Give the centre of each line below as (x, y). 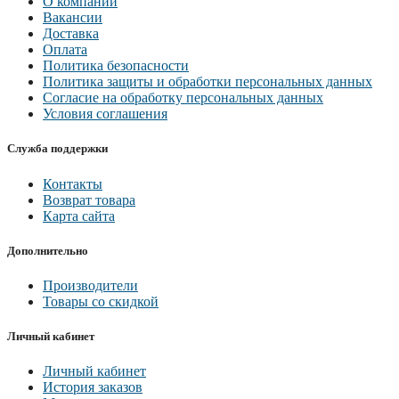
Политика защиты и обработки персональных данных (208, 82)
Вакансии (73, 18)
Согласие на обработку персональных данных (183, 98)
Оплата (65, 50)
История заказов (93, 387)
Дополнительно (48, 250)
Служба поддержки (57, 149)
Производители (90, 285)
